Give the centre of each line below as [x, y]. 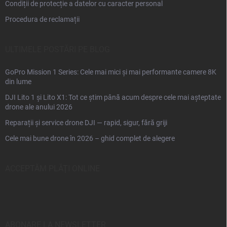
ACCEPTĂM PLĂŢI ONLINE [52, 169]
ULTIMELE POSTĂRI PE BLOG [58, 50]
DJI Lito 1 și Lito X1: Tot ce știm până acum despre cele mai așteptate [113, 98]
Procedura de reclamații [42, 20]
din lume [18, 82]
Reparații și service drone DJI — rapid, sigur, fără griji [86, 123]
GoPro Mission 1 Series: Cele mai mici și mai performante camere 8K [111, 72]
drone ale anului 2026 [39, 107]
